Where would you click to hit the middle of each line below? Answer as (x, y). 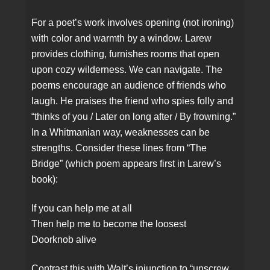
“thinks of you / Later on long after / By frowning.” (134, 117)
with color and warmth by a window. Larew (122, 39)
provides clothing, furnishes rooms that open (126, 54)
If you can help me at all (82, 209)
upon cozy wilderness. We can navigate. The (127, 70)
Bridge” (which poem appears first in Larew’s (127, 164)
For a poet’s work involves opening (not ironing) (133, 23)
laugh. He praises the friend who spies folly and (133, 101)
